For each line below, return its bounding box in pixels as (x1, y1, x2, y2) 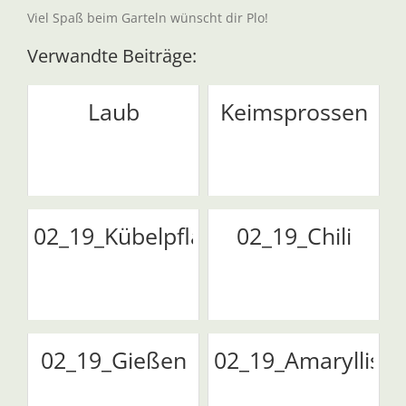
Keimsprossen (219, 96, 368, 127)
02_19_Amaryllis (214, 344, 381, 375)
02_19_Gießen (40, 344, 187, 375)
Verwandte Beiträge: (27, 43, 197, 68)
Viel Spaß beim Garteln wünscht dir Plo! (27, 9, 268, 26)
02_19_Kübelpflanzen (34, 220, 254, 251)
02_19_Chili (236, 220, 352, 251)
